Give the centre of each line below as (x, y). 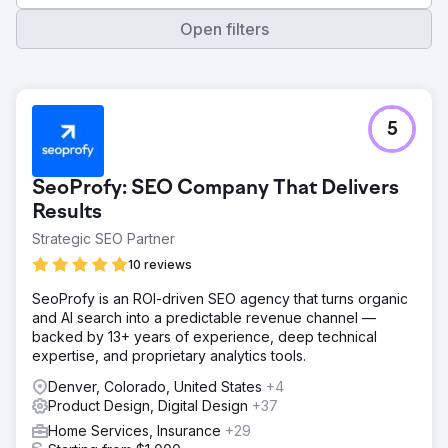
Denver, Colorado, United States (157, 386)
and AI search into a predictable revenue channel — (204, 317)
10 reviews (160, 264)
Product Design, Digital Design (150, 405)
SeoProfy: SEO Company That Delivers (215, 189)
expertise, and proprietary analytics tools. (169, 355)
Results (67, 213)
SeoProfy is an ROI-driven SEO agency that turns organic (220, 298)
